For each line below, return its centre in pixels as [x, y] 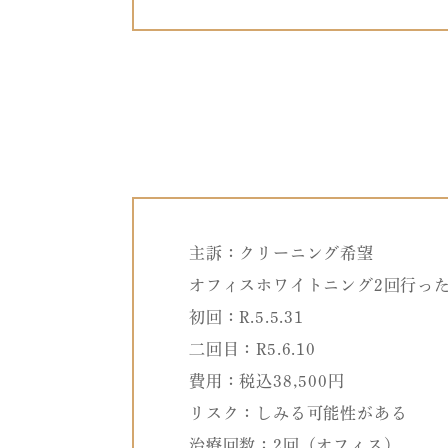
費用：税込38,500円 [267, 381]
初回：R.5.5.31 [246, 317]
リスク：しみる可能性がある [298, 413]
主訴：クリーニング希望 [281, 253]
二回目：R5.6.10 [252, 349]
